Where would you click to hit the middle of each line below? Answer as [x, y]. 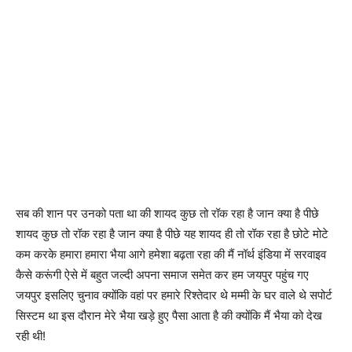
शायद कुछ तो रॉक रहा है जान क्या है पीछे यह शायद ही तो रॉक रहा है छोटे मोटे [172, 233]
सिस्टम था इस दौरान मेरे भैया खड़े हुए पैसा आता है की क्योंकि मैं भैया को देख [169, 315]
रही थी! [31, 335]
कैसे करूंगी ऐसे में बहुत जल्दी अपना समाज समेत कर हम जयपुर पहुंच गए [162, 274]
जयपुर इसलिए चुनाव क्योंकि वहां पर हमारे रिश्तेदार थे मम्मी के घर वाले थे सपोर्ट [174, 295]
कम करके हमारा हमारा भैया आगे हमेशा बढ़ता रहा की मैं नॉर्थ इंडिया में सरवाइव [171, 254]
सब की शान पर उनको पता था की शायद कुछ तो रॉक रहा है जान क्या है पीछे [167, 213]
